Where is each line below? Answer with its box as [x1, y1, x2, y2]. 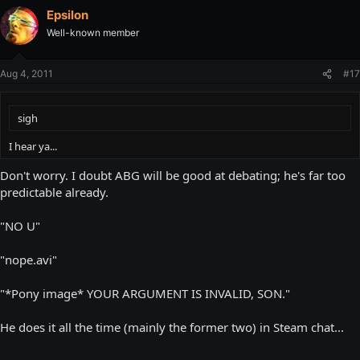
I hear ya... [9, 139, 57, 153]
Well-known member [47, 26, 139, 39]
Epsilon [47, 6, 88, 22]
